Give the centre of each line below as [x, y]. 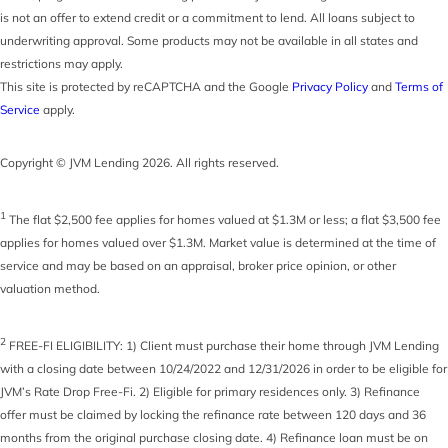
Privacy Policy [330, 86]
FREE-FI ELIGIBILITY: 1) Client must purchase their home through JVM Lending [222, 345]
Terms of [419, 86]
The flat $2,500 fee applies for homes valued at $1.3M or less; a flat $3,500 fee [223, 219]
